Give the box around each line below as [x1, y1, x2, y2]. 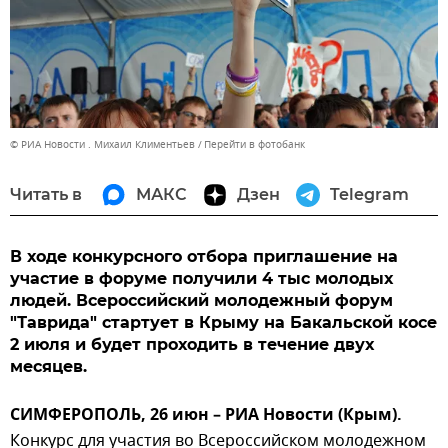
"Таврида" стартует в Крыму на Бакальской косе [10, 312, 437, 332]
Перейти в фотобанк [204, 136, 305, 152]
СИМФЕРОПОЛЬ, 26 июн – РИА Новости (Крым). [10, 402, 402, 429]
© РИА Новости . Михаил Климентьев [10, 136, 195, 152]
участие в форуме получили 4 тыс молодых [10, 268, 393, 288]
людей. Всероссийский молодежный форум [10, 290, 393, 310]
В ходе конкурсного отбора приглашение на [10, 246, 398, 266]
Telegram [330, 184, 409, 204]
